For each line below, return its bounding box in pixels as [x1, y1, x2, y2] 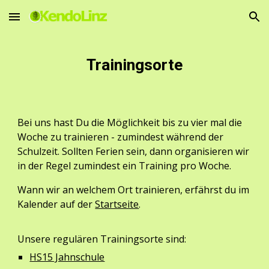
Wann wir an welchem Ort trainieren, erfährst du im [17, 183, 250, 196]
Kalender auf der [17, 198, 95, 211]
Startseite [95, 198, 139, 211]
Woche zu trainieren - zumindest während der [17, 130, 224, 144]
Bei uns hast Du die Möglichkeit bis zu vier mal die [17, 116, 243, 129]
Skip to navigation [184, 17, 259, 28]
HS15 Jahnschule [29, 250, 105, 264]
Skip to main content [10, 17, 95, 28]
